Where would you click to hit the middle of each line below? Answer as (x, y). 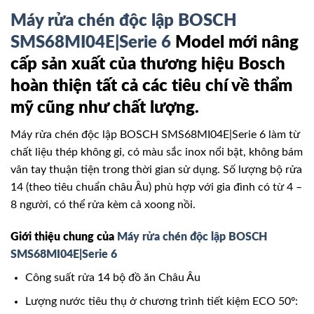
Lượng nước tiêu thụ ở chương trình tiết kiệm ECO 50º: (161, 302)
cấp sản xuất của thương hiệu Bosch (148, 65)
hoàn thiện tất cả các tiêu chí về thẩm (151, 87)
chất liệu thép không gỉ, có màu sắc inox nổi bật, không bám (157, 152)
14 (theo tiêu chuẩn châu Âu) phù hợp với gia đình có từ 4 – (156, 187)
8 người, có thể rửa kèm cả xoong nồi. (103, 204)
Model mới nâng (237, 43)
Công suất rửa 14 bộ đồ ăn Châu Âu (112, 277)
